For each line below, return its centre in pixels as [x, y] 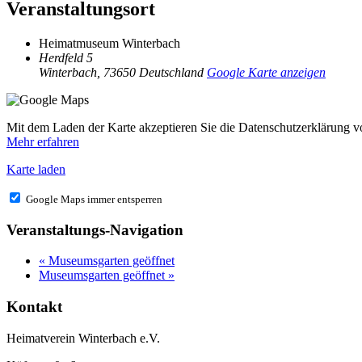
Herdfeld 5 [66, 57]
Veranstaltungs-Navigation [95, 229]
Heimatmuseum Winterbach [109, 43]
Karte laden [36, 169]
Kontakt [34, 307]
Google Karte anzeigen [266, 72]
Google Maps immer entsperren [94, 199]
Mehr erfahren [43, 141]
